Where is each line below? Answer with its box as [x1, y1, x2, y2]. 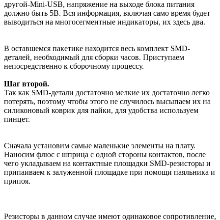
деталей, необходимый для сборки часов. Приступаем [4, 53, 184, 62]
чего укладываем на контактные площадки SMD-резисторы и [4, 159, 211, 168]
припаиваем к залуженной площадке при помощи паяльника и [4, 168, 215, 177]
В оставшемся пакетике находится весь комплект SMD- [4, 44, 190, 53]
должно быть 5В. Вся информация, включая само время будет [4, 9, 210, 18]
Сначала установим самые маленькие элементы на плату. [4, 141, 195, 150]
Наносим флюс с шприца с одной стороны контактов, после [4, 150, 206, 159]
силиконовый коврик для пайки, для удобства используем [4, 106, 198, 115]
